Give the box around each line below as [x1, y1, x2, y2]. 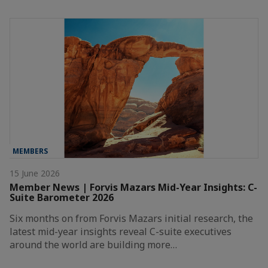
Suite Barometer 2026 [10, 190, 114, 204]
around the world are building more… [10, 237, 177, 251]
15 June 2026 [10, 167, 60, 179]
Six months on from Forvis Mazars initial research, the [10, 211, 253, 225]
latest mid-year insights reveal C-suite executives [10, 224, 232, 238]
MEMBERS [13, 145, 48, 156]
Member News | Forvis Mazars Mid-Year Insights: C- [10, 180, 257, 194]
